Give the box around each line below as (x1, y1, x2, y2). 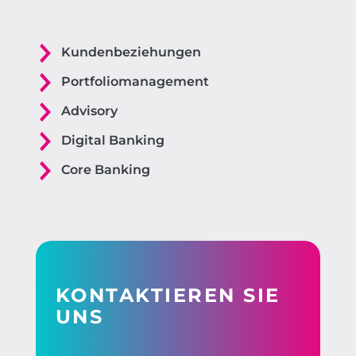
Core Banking (60, 162, 150, 178)
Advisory (60, 103, 118, 119)
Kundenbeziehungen (60, 44, 201, 60)
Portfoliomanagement (60, 74, 209, 90)
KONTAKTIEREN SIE (55, 284, 281, 308)
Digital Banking (60, 133, 164, 149)
